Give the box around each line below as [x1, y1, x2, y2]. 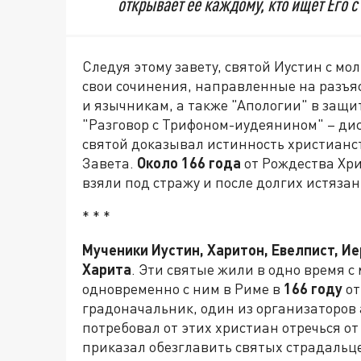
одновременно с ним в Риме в [82, 279, 284, 297]
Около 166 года [137, 153, 241, 172]
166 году [284, 279, 342, 297]
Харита [82, 259, 131, 278]
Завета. [82, 153, 137, 172]
